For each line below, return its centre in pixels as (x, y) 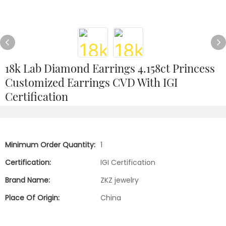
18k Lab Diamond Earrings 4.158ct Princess (110, 68)
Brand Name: (27, 180)
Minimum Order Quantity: (50, 145)
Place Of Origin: (32, 198)
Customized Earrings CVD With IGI (91, 82)
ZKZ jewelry (120, 180)
